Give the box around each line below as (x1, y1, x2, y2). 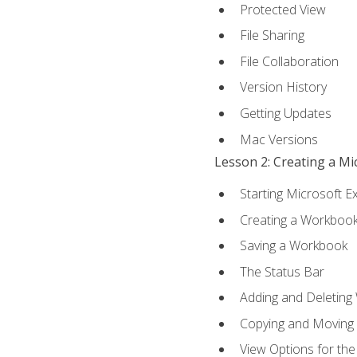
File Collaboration (239, 52, 339, 70)
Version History (239, 78, 327, 96)
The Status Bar (239, 262, 324, 280)
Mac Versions (239, 130, 318, 148)
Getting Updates (239, 104, 331, 122)
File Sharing (239, 26, 304, 45)
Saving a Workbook (239, 237, 347, 255)
